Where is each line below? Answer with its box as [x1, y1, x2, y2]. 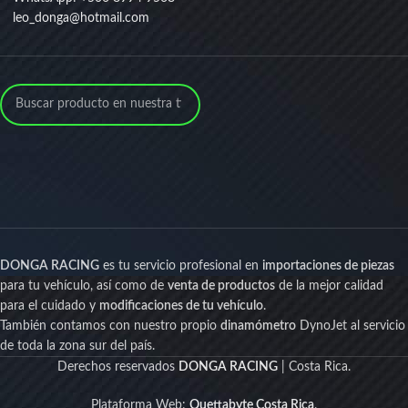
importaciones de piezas [262, 259, 394, 272]
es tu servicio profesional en [99, 259, 262, 272]
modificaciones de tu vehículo [99, 299, 263, 312]
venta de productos [168, 279, 275, 292]
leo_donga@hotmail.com [13, 11, 149, 25]
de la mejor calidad [275, 279, 383, 292]
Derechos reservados [57, 360, 178, 373]
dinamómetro [220, 319, 296, 332]
